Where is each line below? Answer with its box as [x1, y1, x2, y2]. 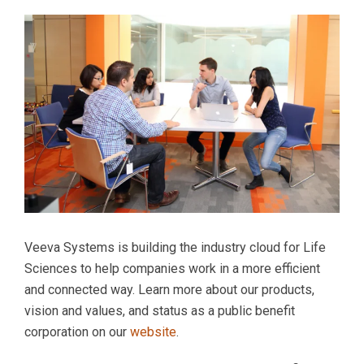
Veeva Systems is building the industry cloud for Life [24, 239, 326, 255]
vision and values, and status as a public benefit [24, 302, 295, 318]
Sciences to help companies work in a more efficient [24, 260, 320, 276]
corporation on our [24, 323, 130, 340]
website [130, 323, 176, 340]
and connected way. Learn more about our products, [24, 281, 314, 297]
